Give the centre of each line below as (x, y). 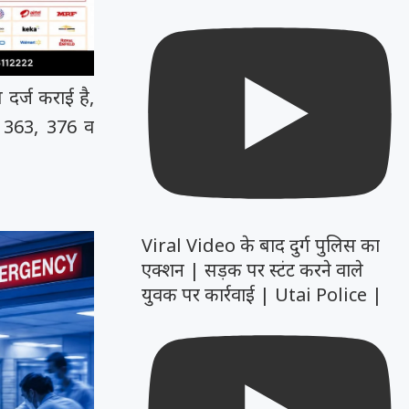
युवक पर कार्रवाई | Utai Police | (262, 294)
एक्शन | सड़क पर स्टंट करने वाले (253, 269)
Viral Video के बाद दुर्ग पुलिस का (261, 245)
